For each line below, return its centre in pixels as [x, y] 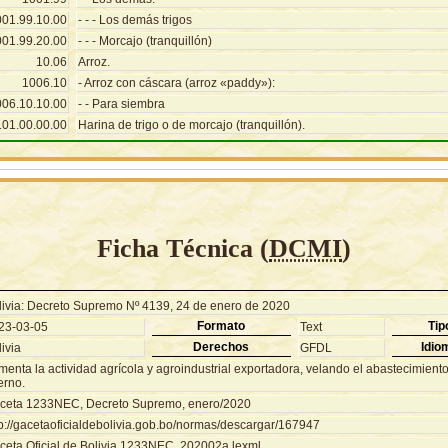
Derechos [221, 346]
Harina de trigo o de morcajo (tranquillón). [191, 125]
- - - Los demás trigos [135, 20]
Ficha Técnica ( [183, 248]
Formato [221, 325]
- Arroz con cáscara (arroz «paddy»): [176, 83]
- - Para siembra [121, 104]
